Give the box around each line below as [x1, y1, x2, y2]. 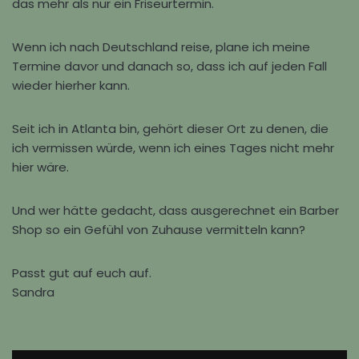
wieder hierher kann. [12, 77, 130, 94]
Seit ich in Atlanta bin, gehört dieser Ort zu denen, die [12, 120, 329, 137]
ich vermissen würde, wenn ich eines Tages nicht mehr [12, 139, 334, 156]
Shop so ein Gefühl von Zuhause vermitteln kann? [12, 221, 305, 238]
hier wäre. [12, 159, 69, 175]
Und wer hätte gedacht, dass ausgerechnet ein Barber [12, 202, 339, 219]
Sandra [12, 284, 54, 301]
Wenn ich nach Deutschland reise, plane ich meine [12, 38, 310, 55]
